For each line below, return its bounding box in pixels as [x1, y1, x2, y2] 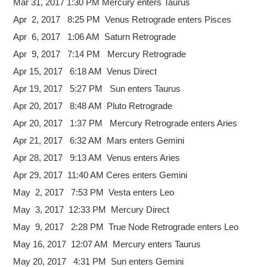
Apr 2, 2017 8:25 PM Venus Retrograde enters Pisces [13, 14, 232, 24]
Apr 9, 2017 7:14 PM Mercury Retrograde [13, 48, 187, 59]
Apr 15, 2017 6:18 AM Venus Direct [13, 66, 157, 76]
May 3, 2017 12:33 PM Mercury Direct [13, 204, 170, 215]
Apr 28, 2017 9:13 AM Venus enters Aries [13, 152, 181, 163]
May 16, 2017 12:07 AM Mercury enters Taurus [13, 238, 201, 249]
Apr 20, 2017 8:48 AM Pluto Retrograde [13, 100, 173, 111]
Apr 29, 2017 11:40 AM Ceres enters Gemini [13, 169, 188, 180]
